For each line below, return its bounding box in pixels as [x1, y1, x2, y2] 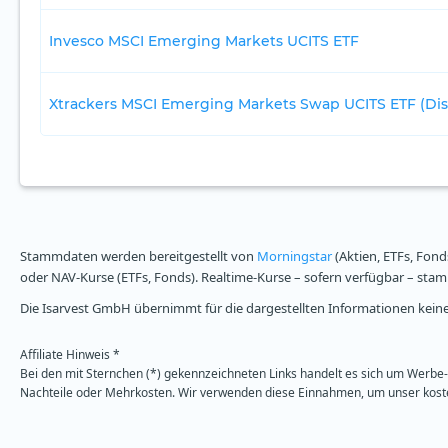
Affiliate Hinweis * [20, 346, 120, 364]
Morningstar [257, 247, 332, 266]
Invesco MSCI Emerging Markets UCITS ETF [49, 32, 359, 51]
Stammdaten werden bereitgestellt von [20, 247, 257, 266]
